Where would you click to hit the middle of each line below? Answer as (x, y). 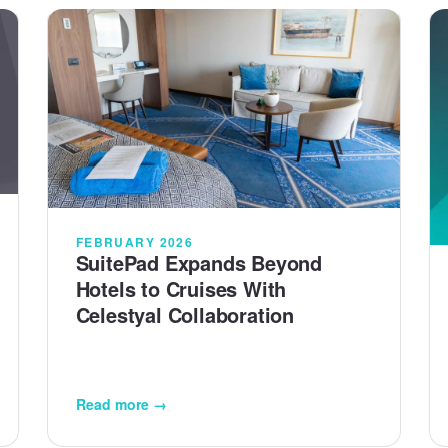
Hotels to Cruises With (181, 289)
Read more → (121, 404)
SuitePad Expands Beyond (199, 263)
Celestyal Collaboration (185, 315)
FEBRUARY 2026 (134, 242)
